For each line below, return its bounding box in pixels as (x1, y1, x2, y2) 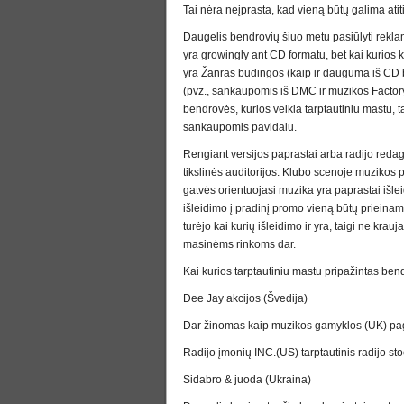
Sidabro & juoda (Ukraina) (183, 373, 311, 386)
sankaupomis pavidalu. (183, 121, 297, 133)
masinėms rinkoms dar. (183, 238, 296, 251)
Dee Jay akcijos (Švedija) (183, 292, 308, 305)
